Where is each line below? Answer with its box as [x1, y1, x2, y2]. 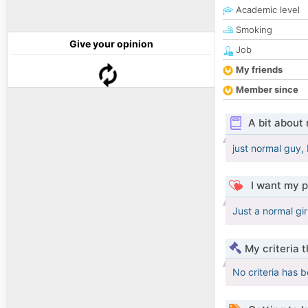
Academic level [233, 4, 300, 16]
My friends [236, 64, 283, 76]
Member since [236, 84, 298, 96]
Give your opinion [69, 38, 153, 50]
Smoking [233, 24, 272, 36]
